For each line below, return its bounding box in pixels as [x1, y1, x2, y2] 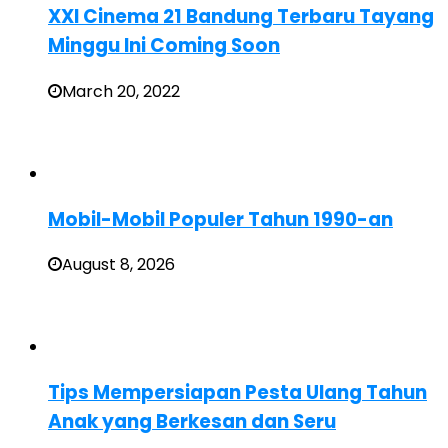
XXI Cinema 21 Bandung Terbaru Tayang [48, 3, 434, 31]
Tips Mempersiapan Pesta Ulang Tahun [48, 379, 427, 407]
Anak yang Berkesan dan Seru [48, 408, 336, 436]
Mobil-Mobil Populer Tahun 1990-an [48, 205, 393, 233]
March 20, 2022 [62, 80, 180, 104]
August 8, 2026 [62, 253, 175, 277]
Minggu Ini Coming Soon [48, 32, 280, 60]
